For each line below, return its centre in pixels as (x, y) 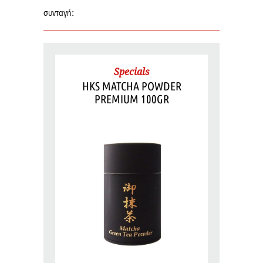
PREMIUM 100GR (131, 99)
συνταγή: (59, 13)
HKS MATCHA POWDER (131, 86)
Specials (131, 71)
